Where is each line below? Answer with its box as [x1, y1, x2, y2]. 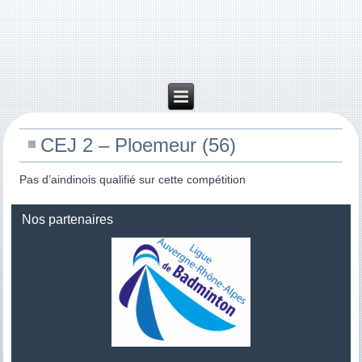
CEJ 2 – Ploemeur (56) [40, 134, 237, 156]
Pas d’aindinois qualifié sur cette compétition [19, 173, 246, 186]
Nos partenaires [22, 213, 114, 226]
